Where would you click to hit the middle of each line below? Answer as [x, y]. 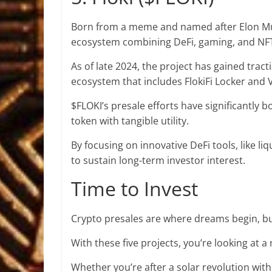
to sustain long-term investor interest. [159, 160]
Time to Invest [134, 189]
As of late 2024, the [115, 66]
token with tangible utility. [131, 121]
